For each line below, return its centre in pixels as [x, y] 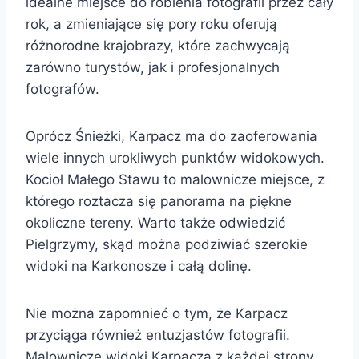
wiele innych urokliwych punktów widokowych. [175, 157]
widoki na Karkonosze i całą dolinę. [139, 266]
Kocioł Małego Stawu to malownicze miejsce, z [175, 179]
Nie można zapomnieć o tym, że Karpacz [157, 313]
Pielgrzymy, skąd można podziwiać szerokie [167, 244]
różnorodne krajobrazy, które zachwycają [158, 45]
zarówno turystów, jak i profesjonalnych [153, 67]
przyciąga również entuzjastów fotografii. [158, 335]
